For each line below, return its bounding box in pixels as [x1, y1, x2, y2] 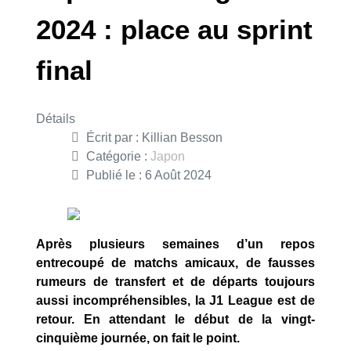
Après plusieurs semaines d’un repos [36, 237, 315, 251]
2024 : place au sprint [36, 14, 313, 45]
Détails [36, 112, 75, 125]
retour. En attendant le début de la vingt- [36, 313, 315, 326]
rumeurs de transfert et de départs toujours [36, 275, 315, 288]
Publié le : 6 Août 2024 [86, 168, 212, 182]
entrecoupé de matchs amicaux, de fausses [36, 256, 315, 270]
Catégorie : [83, 150, 150, 163]
